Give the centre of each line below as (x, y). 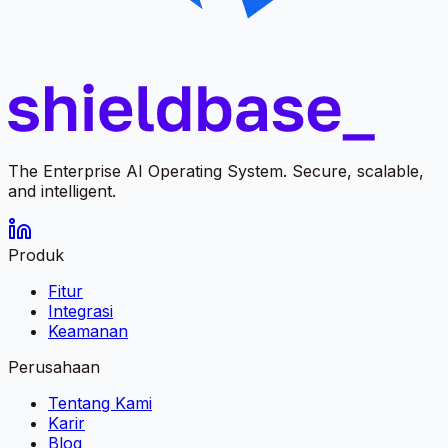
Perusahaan (54, 366)
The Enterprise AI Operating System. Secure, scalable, (216, 170)
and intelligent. (62, 190)
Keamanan (88, 330)
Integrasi (80, 310)
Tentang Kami (100, 402)
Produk (36, 254)
